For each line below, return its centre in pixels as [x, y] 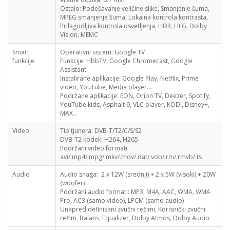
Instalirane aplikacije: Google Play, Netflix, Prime [129, 78]
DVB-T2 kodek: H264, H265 [99, 139]
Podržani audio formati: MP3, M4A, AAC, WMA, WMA [135, 192]
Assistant [73, 70]
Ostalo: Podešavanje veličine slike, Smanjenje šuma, [135, 8]
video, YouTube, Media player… [106, 87]
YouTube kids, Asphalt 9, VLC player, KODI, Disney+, [135, 104]
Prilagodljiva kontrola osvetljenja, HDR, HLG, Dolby [133, 26]
